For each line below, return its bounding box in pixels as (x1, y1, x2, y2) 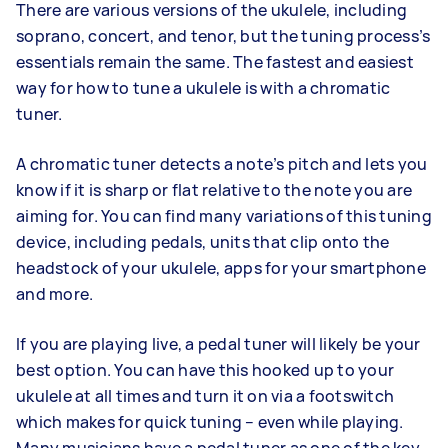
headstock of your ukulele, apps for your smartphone (16, 257, 426, 279)
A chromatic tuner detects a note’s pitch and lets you (16, 153, 428, 175)
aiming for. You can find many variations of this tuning (16, 205, 432, 227)
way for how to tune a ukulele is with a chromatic (16, 77, 391, 99)
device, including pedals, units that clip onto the (16, 231, 390, 253)
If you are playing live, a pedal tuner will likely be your (16, 333, 421, 355)
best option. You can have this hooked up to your (16, 359, 394, 381)
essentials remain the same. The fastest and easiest (16, 51, 414, 73)
